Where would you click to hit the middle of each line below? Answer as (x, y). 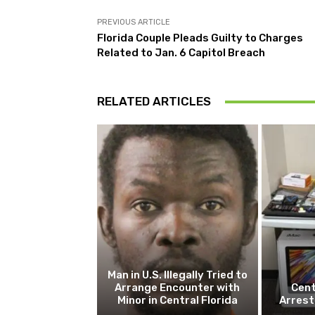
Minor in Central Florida (177, 301)
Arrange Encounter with (178, 288)
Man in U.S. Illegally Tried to (177, 275)
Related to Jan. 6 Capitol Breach (181, 53)
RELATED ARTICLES (154, 101)
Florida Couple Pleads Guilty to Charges (200, 38)
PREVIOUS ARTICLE (134, 22)
